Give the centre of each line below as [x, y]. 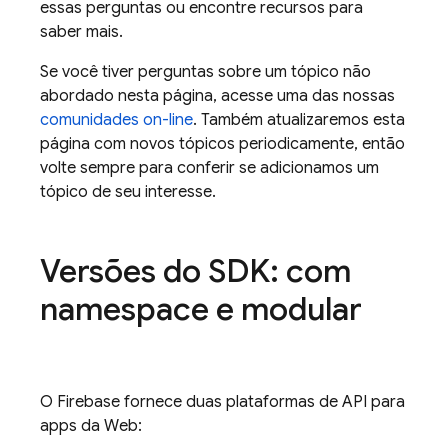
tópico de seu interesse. [128, 192]
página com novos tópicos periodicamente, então [222, 144]
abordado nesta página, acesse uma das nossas [217, 96]
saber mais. [81, 32]
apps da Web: [91, 426]
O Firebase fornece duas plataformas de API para [222, 402]
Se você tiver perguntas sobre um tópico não [205, 72]
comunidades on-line [116, 120]
